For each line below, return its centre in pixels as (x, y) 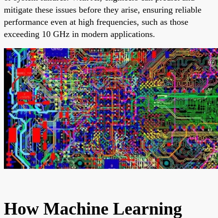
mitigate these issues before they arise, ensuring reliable (103, 9)
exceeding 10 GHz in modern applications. (80, 34)
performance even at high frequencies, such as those (96, 22)
